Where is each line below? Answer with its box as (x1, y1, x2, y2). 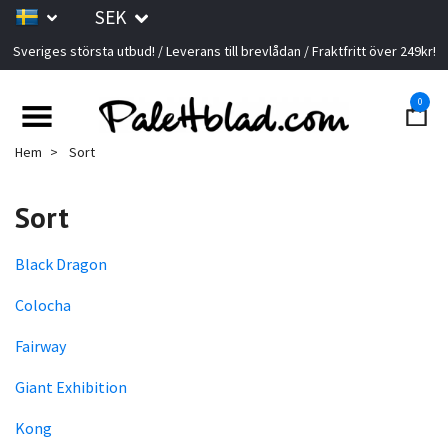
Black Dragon (15, 254, 107, 275)
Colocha (15, 295, 71, 316)
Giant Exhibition (15, 377, 127, 398)
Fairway (15, 336, 66, 357)
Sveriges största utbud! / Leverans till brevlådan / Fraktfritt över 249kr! (12, 42, 436, 60)
